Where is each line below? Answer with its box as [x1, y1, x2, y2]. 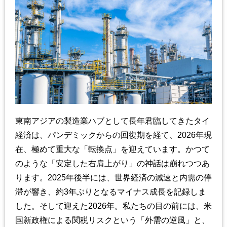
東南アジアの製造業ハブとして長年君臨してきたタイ [15, 116, 210, 125]
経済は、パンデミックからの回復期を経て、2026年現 [15, 130, 212, 139]
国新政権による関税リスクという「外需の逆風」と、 [15, 215, 210, 224]
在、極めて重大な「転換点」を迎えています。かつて [15, 144, 210, 154]
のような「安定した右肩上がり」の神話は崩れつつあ [15, 159, 210, 168]
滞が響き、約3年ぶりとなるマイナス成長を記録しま [15, 187, 206, 196]
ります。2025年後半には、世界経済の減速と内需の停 [15, 173, 212, 182]
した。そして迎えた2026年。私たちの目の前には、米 [15, 201, 212, 210]
